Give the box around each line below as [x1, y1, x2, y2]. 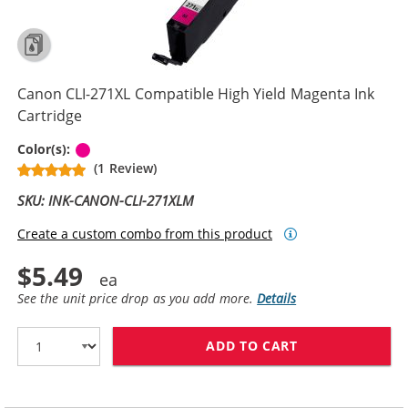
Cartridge [17, 105, 82, 126]
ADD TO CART [206, 337, 298, 354]
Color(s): [17, 139, 75, 158]
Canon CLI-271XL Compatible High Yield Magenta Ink [17, 83, 375, 104]
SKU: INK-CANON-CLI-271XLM [17, 190, 195, 209]
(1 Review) [94, 158, 157, 177]
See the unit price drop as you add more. [17, 289, 258, 307]
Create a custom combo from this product [17, 225, 272, 242]
